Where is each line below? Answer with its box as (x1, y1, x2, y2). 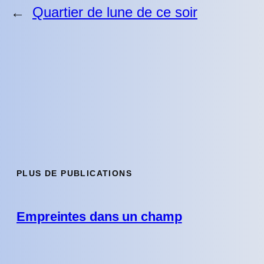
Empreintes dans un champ (16, 209, 182, 224)
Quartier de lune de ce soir (32, 4, 197, 20)
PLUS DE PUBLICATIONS (16, 169, 132, 179)
